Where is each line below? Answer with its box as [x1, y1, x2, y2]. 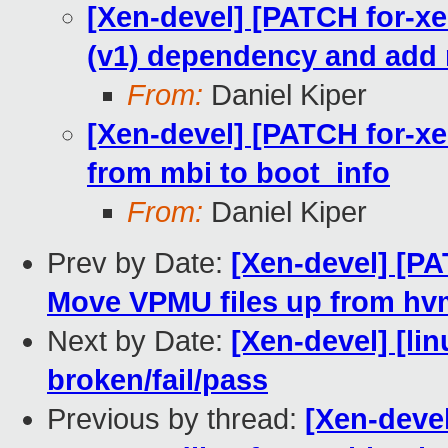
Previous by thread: [47, 403, 305, 436]
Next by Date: [47, 325, 231, 358]
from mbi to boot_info [87, 157, 390, 190]
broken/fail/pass [47, 364, 268, 397]
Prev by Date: [47, 247, 231, 280]
